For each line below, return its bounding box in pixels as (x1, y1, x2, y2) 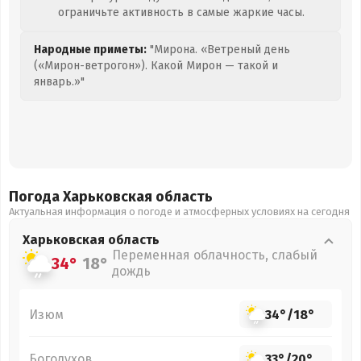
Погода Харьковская (9, 188, 156, 205)
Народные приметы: (34, 43, 147, 56)
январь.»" (34, 75, 85, 89)
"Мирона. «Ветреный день (147, 43, 290, 56)
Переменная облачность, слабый (112, 247, 317, 263)
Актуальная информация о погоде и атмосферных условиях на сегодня (9, 205, 350, 218)
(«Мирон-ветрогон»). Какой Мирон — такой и (34, 59, 278, 73)
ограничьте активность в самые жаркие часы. (58, 6, 305, 19)
